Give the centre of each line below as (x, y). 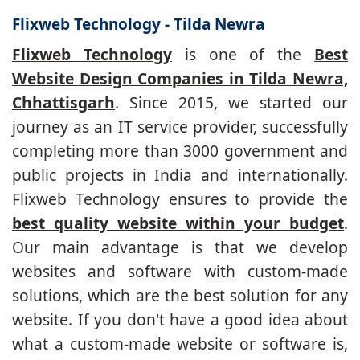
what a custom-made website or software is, (180, 344)
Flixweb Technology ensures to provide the (180, 199)
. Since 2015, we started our (231, 103)
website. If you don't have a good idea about (180, 320)
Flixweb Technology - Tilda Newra (138, 24)
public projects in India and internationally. (180, 175)
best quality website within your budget (178, 223)
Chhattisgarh (63, 103)
